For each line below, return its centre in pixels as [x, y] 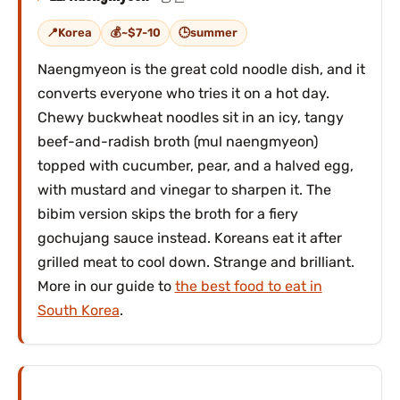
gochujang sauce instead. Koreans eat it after [189, 238]
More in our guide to [106, 287]
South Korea [78, 311]
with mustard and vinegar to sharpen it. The [184, 190]
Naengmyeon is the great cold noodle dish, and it [201, 70]
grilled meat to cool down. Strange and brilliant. [196, 262]
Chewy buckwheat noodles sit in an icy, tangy [190, 118]
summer [214, 32]
